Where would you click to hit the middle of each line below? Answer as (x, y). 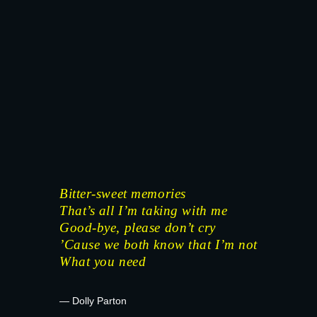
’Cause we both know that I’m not (158, 244)
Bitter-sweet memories (122, 193)
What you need (103, 261)
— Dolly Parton (93, 300)
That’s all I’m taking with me (143, 210)
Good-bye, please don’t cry (137, 227)
